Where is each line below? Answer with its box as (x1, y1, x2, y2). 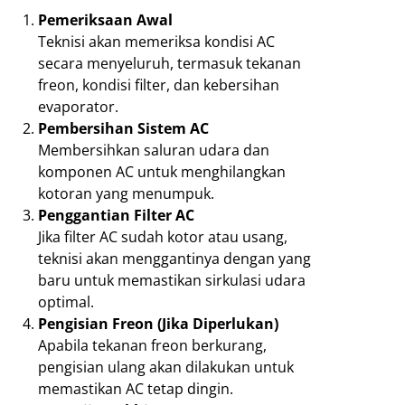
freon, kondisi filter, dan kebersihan (38, 74, 279, 95)
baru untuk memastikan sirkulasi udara (38, 269, 306, 290)
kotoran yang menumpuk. (38, 183, 214, 203)
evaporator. (38, 96, 118, 117)
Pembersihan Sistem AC (38, 118, 209, 138)
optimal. (38, 291, 94, 312)
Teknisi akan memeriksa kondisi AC (38, 31, 275, 52)
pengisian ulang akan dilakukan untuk (38, 356, 294, 377)
